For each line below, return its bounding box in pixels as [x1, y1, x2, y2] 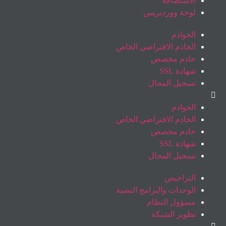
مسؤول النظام [147, 197, 196, 206]
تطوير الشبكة [151, 209, 196, 218]
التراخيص [164, 173, 196, 182]
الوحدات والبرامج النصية [116, 185, 196, 194]
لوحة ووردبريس [143, 8, 196, 17]
